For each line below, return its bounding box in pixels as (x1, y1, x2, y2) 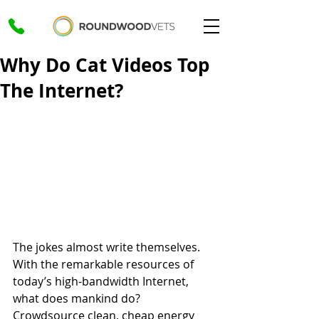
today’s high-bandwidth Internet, (13, 273, 192, 289)
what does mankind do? (13, 291, 143, 306)
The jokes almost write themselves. (13, 239, 203, 255)
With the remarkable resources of (13, 256, 197, 272)
